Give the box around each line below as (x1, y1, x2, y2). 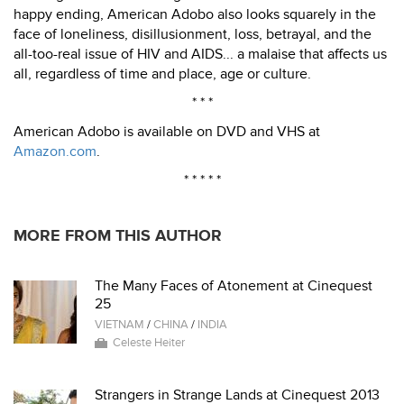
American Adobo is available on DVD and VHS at (14, 123, 320, 141)
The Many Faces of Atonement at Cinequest (95, 277, 372, 295)
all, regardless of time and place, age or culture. (14, 65, 311, 83)
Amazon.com (14, 142, 96, 161)
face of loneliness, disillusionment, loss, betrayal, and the (14, 25, 372, 43)
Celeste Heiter (113, 335, 185, 350)
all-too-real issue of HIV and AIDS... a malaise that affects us (14, 45, 387, 63)
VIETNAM (95, 317, 144, 332)
